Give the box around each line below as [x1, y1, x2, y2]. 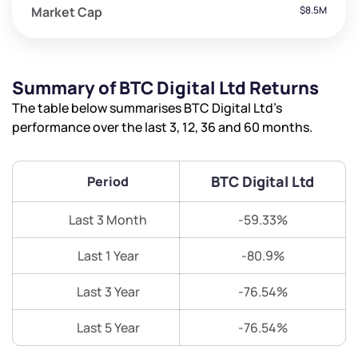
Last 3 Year [76, 283, 140, 301]
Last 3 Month [69, 211, 147, 229]
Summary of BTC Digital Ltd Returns [12, 76, 319, 101]
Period [87, 173, 129, 191]
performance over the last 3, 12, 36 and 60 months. [12, 118, 312, 137]
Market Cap [31, 3, 102, 22]
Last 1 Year [77, 247, 139, 265]
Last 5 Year [76, 319, 140, 337]
